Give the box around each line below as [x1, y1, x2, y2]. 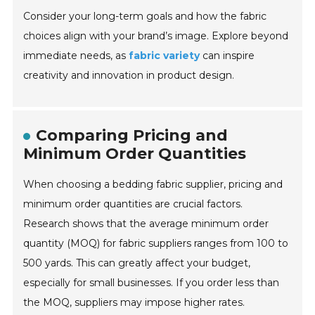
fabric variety [129, 49, 200, 63]
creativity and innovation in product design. [23, 69, 235, 82]
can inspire [200, 49, 255, 63]
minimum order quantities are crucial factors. [23, 198, 243, 211]
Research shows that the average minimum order [23, 217, 269, 231]
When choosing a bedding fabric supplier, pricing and [23, 178, 283, 191]
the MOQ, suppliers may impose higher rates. [23, 296, 245, 309]
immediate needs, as [23, 49, 129, 63]
